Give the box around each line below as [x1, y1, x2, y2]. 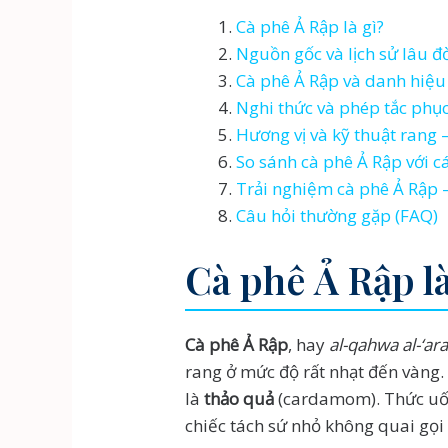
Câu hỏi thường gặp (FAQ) [236, 204, 439, 228]
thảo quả [204, 386, 275, 410]
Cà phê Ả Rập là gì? [236, 15, 385, 39]
